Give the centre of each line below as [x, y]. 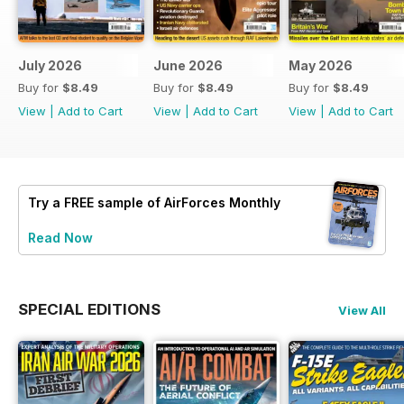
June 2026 [188, 66]
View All [362, 311]
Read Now [60, 238]
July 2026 [50, 66]
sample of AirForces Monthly [187, 203]
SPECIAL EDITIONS [89, 310]
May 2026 [321, 66]
